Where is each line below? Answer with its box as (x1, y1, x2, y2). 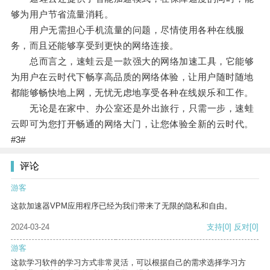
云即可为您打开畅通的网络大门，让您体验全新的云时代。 (10, 119, 254, 130)
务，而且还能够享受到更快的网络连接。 (10, 40, 179, 51)
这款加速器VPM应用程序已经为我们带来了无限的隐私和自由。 (11, 201, 232, 211)
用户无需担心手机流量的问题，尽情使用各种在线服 (10, 25, 245, 36)
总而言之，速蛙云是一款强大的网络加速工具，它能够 (10, 56, 254, 67)
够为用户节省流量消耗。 (10, 9, 114, 20)
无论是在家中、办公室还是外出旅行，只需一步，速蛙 (10, 103, 254, 114)
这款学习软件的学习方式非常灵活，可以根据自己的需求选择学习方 (11, 258, 246, 268)
